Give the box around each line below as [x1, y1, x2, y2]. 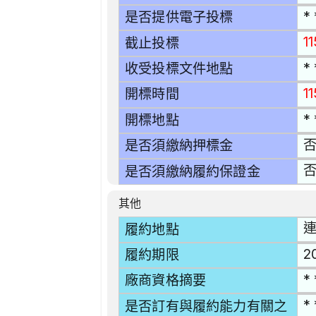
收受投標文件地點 [125, 61, 233, 78]
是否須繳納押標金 [125, 138, 233, 154]
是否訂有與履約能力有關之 [125, 298, 288, 315]
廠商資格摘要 [125, 272, 207, 289]
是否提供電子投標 [125, 9, 233, 26]
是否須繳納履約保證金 [125, 163, 260, 180]
